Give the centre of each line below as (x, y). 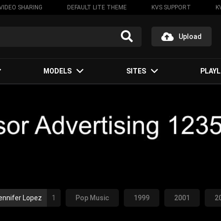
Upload (190, 37)
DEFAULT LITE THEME (97, 7)
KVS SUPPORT (171, 7)
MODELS (58, 71)
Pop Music (92, 198)
